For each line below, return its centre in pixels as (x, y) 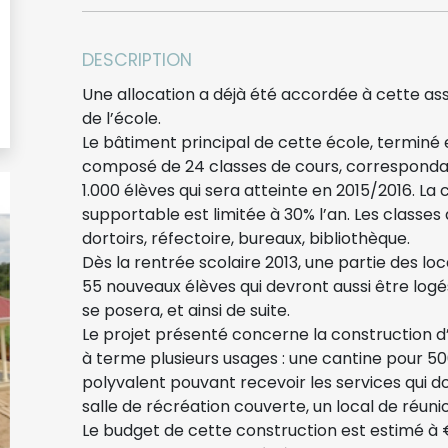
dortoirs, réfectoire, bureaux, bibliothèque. (246, 238)
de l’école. (121, 118)
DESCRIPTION (137, 59)
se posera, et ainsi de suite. (186, 310)
